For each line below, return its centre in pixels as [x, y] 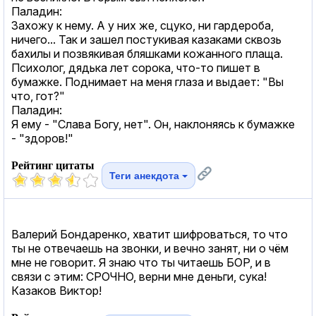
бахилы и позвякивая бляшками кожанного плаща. [147, 53]
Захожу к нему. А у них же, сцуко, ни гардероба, [142, 25]
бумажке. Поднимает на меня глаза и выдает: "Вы [147, 81]
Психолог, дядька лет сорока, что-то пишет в [136, 67]
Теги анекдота [146, 175]
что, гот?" [38, 96]
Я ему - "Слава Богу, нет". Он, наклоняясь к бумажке [153, 124]
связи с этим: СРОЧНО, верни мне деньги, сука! [139, 276]
